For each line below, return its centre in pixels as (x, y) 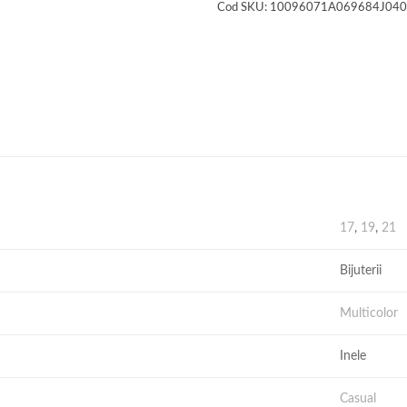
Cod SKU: (243, 8)
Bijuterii (361, 271)
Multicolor (369, 313)
